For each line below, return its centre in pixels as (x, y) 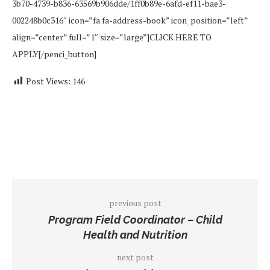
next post (135, 257)
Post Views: (48, 81)
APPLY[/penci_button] (54, 54)
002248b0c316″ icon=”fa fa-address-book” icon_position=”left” (130, 20)
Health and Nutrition (135, 234)
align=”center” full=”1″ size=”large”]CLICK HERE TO (112, 37)
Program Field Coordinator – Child (135, 219)
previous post (135, 202)
